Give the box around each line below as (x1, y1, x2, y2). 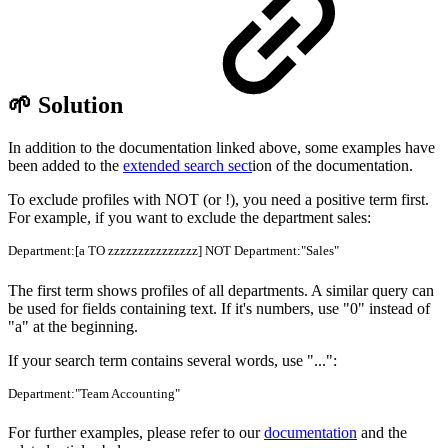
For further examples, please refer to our (8, 423, 264, 441)
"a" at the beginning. (8, 317, 138, 335)
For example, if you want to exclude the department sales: (8, 209, 371, 227)
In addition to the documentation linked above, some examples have (8, 139, 435, 157)
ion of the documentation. (252, 157, 413, 175)
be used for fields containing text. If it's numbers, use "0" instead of (8, 299, 430, 317)
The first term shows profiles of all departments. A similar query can (8, 281, 434, 299)
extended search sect (123, 157, 252, 175)
